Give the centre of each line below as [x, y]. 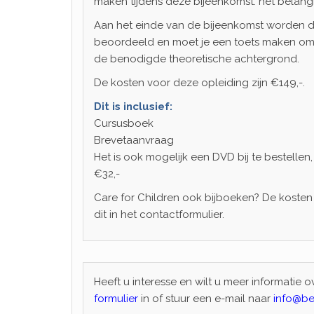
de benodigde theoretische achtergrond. [197, 59]
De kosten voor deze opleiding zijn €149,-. [199, 83]
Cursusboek [124, 123]
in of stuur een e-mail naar [206, 299]
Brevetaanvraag [134, 140]
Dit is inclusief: [133, 107]
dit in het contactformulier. [159, 214]
